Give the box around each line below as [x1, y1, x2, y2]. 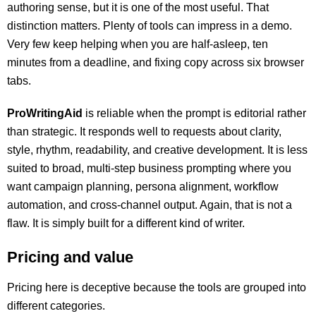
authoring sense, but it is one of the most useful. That [7, 1, 269, 13]
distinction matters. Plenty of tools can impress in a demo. [7, 20, 292, 32]
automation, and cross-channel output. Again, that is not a [7, 199, 292, 211]
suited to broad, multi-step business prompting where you [7, 162, 291, 174]
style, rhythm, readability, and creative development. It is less [7, 144, 308, 156]
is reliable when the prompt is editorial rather [83, 107, 306, 119]
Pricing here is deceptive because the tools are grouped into [7, 281, 306, 293]
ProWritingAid [7, 107, 83, 119]
